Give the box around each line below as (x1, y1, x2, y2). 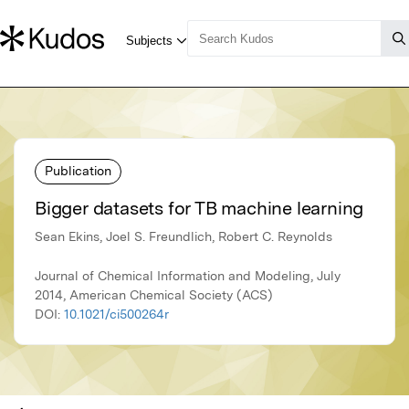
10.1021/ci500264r (64, 307, 169, 322)
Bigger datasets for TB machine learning (35, 197, 364, 220)
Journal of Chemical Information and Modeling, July (35, 268, 341, 284)
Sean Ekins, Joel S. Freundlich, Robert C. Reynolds (35, 229, 332, 245)
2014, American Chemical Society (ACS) (35, 288, 273, 303)
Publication (45, 163, 111, 178)
